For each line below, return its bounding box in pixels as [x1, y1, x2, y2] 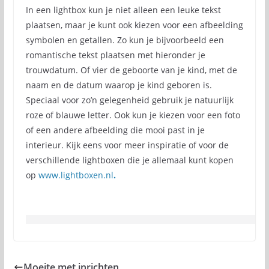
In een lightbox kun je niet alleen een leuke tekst [25, 4, 221, 16]
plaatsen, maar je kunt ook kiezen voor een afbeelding [25, 19, 243, 31]
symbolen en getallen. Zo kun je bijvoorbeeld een [25, 34, 224, 46]
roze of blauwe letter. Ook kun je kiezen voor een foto [25, 109, 240, 121]
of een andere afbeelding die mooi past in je [25, 124, 205, 136]
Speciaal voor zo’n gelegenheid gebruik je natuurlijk [25, 94, 234, 106]
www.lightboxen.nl [38, 169, 113, 181]
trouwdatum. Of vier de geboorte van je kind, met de [25, 64, 237, 76]
